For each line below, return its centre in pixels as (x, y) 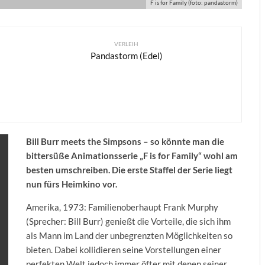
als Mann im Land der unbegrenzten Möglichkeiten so (129, 236)
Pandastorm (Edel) (126, 56)
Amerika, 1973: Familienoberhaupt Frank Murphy (122, 207)
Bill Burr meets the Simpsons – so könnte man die (125, 142)
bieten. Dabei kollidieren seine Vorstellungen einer (124, 250)
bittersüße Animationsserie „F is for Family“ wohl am (132, 156)
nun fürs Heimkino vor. (72, 184)
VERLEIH (126, 44)
